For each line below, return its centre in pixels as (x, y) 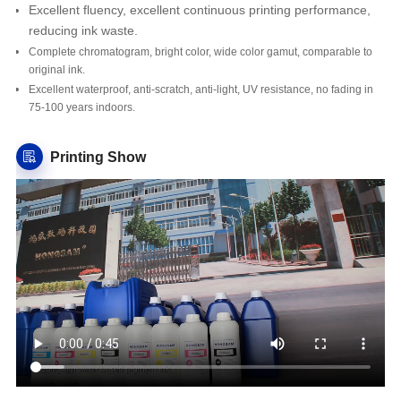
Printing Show (98, 157)
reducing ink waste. (83, 31)
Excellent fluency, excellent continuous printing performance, (199, 10)
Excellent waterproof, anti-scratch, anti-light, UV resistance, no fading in (200, 90)
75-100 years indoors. (81, 108)
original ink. (56, 70)
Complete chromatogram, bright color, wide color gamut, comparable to (200, 52)
